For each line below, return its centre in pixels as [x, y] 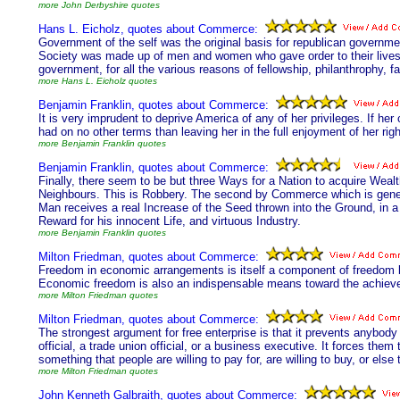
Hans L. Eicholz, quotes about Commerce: [148, 29]
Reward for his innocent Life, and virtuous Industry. [170, 221]
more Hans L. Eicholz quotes [98, 81]
